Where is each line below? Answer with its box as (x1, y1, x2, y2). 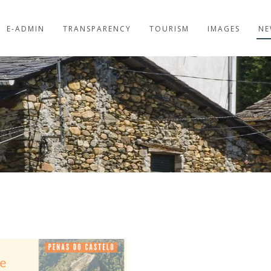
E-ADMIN (7, 24, 45, 34)
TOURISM (149, 24, 190, 34)
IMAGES (207, 24, 241, 34)
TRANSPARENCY (63, 24, 132, 34)
